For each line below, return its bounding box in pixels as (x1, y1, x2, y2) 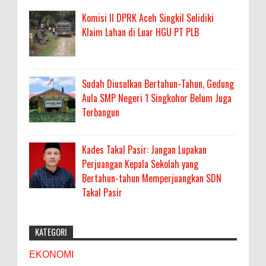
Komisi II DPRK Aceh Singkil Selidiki (82, 10, 214, 25)
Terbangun (82, 104, 120, 119)
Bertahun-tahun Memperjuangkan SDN (82, 170, 222, 185)
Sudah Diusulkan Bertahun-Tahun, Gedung (82, 76, 235, 91)
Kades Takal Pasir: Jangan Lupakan (82, 142, 207, 157)
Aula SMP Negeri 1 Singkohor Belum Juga (82, 90, 232, 105)
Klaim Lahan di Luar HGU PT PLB (82, 24, 199, 39)
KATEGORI (35, 226, 67, 239)
